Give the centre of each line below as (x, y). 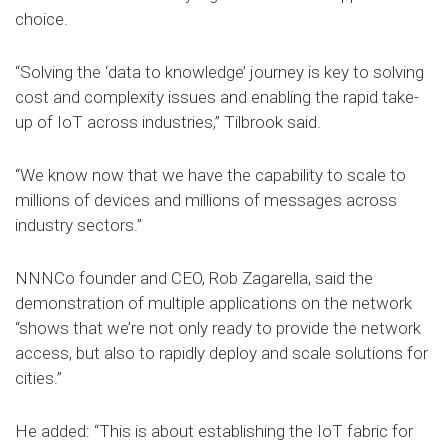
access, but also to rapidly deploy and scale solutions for (221, 353)
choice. (41, 19)
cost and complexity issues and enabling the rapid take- (217, 97)
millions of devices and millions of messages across (206, 200)
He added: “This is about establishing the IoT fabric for (214, 431)
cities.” (38, 378)
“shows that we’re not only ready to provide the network (218, 328)
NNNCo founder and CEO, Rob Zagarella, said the (194, 278)
